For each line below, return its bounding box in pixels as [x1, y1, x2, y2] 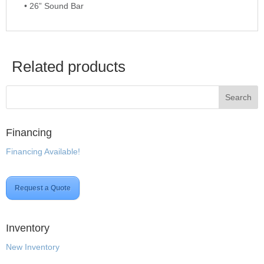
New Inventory [6, 242, 60, 252]
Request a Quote [15, 183, 71, 192]
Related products [12, 57, 126, 75]
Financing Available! [6, 146, 80, 156]
